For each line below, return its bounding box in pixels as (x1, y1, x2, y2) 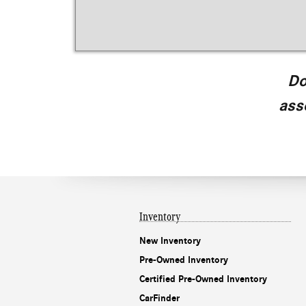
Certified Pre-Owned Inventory (139, 273, 267, 286)
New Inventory (139, 235, 201, 247)
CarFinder (139, 292, 180, 305)
